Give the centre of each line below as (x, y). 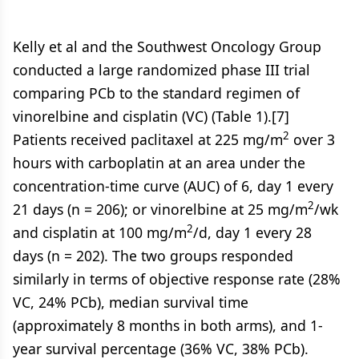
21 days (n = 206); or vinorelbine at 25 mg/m (160, 209)
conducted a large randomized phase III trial (161, 70)
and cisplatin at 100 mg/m (100, 232)
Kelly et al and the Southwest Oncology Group (167, 46)
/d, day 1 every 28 (252, 232)
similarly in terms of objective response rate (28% (177, 279)
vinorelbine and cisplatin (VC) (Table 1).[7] (151, 116)
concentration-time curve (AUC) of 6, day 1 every (173, 186)
